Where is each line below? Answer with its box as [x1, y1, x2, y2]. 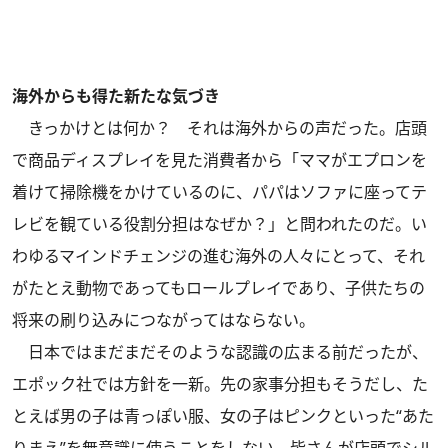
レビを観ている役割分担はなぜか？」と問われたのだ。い [12, 213, 427, 236]
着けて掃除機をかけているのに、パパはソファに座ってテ [12, 181, 427, 204]
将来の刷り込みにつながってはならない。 [12, 309, 315, 332]
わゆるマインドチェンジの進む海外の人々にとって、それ [12, 245, 425, 268]
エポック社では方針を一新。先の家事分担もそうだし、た [12, 373, 428, 396]
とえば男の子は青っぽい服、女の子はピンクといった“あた [12, 405, 434, 428]
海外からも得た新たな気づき [12, 85, 220, 108]
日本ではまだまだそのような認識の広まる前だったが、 [12, 341, 428, 364]
